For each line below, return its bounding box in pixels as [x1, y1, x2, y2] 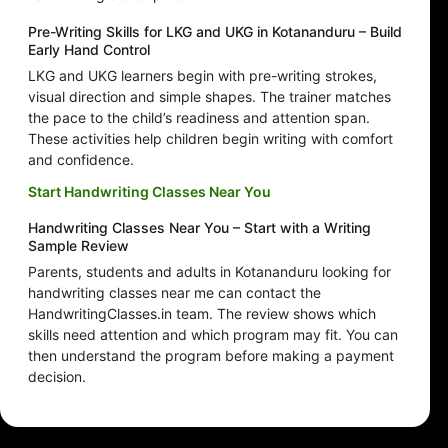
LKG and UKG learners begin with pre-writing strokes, [28, 67, 377, 85]
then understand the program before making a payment [28, 347, 394, 365]
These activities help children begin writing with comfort [28, 130, 393, 148]
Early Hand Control [28, 41, 150, 59]
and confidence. [28, 151, 134, 169]
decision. [28, 368, 86, 386]
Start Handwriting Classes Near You [28, 183, 271, 201]
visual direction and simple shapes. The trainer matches [28, 88, 391, 106]
